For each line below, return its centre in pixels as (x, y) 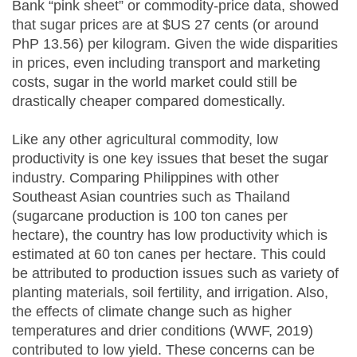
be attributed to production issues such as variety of (175, 274)
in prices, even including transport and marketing (166, 63)
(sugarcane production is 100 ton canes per (150, 216)
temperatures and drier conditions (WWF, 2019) (163, 331)
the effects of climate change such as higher (152, 312)
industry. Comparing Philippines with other (145, 178)
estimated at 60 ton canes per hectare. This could (169, 255)
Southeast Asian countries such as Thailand (151, 197)
